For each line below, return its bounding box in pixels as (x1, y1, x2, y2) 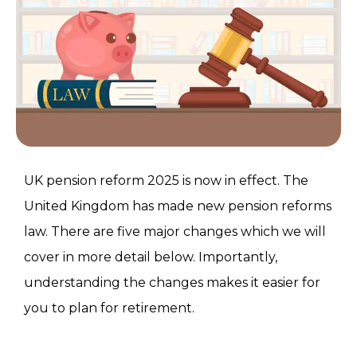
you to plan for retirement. (24, 300, 194, 316)
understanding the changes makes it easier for (24, 275, 320, 291)
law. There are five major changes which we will (24, 224, 326, 240)
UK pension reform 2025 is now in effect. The (24, 173, 308, 189)
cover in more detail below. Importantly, (24, 249, 277, 265)
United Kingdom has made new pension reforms (24, 198, 331, 214)
